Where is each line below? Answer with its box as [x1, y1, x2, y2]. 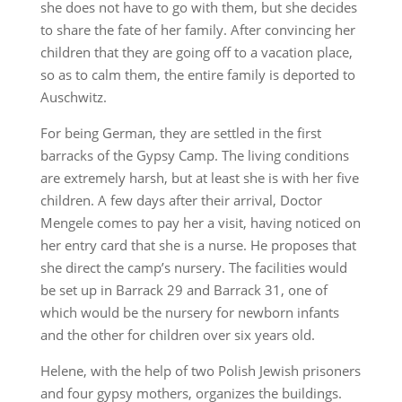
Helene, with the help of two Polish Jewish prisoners [39, 362, 361, 380]
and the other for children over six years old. [39, 326, 315, 344]
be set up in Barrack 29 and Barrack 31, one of [39, 281, 328, 299]
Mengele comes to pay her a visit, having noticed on [39, 214, 361, 232]
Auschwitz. [39, 88, 107, 106]
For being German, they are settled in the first [39, 124, 321, 142]
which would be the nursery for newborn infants [39, 303, 339, 321]
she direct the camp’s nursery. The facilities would [39, 258, 347, 276]
